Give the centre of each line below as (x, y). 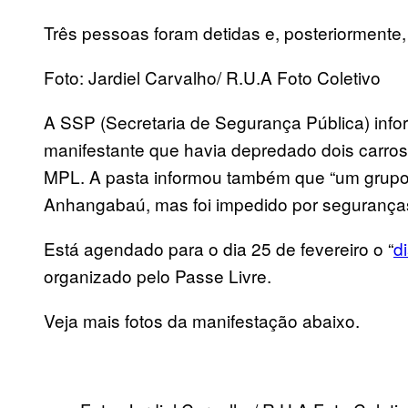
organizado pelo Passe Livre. (158, 276)
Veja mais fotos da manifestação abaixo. (202, 321)
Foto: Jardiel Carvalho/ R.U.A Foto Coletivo (212, 77)
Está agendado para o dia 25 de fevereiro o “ (219, 249)
